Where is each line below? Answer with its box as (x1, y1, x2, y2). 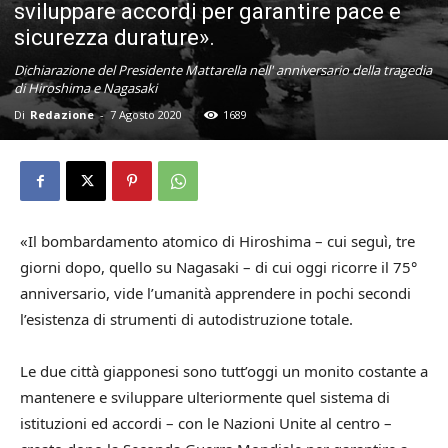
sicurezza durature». (14, 25, 215, 51)
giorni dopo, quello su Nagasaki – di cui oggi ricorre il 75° (20, 257, 417, 278)
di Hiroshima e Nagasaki (14, 79, 157, 98)
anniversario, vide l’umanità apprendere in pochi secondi (20, 283, 411, 304)
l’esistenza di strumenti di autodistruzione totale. (20, 309, 353, 330)
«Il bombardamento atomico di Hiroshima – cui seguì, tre (20, 231, 415, 252)
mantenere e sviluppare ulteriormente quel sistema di (20, 387, 390, 408)
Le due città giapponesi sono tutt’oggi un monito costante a (20, 361, 428, 382)
